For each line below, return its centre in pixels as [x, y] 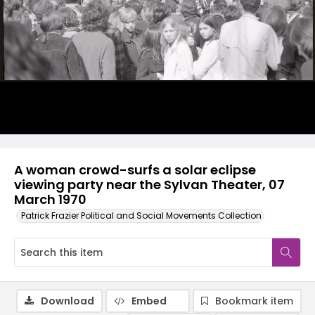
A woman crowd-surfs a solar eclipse [135, 170]
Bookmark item [254, 301]
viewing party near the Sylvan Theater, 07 [149, 185]
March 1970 [50, 199]
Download [67, 301]
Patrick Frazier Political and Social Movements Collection [141, 216]
